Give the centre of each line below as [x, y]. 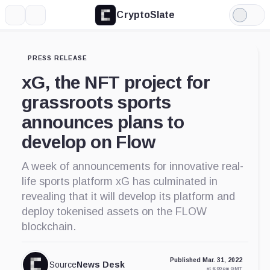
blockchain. [49, 227]
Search [50, 19]
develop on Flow [88, 142]
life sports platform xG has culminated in [120, 181]
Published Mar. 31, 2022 [206, 260]
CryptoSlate [146, 14]
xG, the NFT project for [116, 82]
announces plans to [103, 122]
